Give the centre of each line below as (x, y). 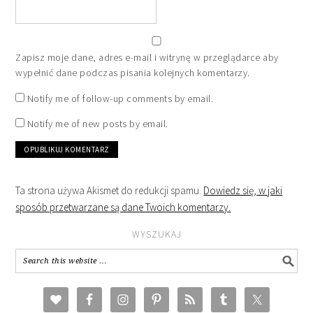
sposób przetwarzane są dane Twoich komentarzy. (123, 207)
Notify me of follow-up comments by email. (120, 98)
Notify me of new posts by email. (97, 123)
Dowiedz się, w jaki (243, 190)
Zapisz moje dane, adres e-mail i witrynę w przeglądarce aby (147, 57)
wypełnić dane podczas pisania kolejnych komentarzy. (133, 72)
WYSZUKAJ (156, 234)
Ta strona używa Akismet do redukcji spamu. (110, 190)
